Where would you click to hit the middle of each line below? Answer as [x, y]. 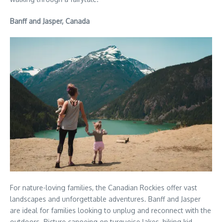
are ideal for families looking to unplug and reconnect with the [111, 211]
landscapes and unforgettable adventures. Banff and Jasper [105, 199]
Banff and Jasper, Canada [50, 21]
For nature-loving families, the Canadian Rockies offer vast [104, 188]
